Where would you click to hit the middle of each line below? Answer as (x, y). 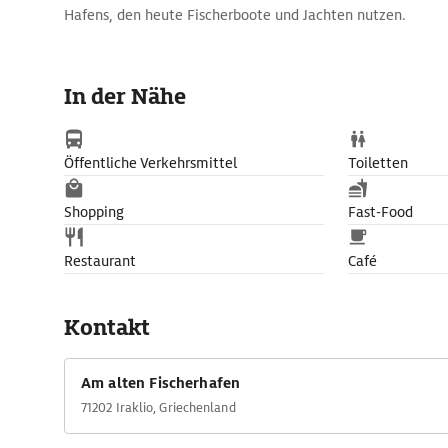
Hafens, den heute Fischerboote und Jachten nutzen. (235, 15)
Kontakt (107, 327)
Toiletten (378, 163)
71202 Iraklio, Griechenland (158, 407)
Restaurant (100, 261)
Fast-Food (380, 212)
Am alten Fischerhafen (161, 383)
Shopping (94, 212)
